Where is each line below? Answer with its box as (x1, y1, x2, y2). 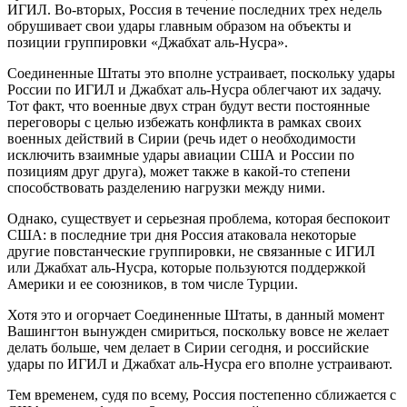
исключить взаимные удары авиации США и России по (7, 146, 354, 163)
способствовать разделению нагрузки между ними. (7, 179, 325, 195)
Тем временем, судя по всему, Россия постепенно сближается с (7, 386, 396, 402)
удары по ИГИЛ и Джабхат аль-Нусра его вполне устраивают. (7, 355, 392, 372)
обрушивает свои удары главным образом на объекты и (7, 17, 352, 34)
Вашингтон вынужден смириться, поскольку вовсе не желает (7, 323, 389, 339)
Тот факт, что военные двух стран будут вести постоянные (7, 97, 370, 114)
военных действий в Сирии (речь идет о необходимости (7, 130, 356, 146)
